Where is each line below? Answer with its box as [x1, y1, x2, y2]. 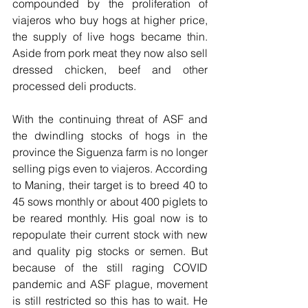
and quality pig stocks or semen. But [12, 244, 208, 258]
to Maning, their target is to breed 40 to [12, 178, 208, 192]
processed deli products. [12, 79, 136, 93]
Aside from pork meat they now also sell [12, 46, 208, 60]
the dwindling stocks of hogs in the [12, 129, 208, 143]
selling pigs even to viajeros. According [12, 162, 208, 176]
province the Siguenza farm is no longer [12, 145, 208, 159]
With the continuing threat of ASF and [12, 112, 208, 126]
